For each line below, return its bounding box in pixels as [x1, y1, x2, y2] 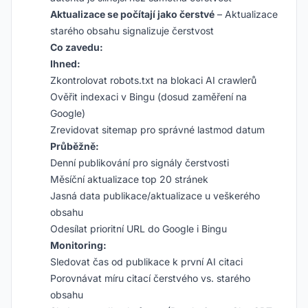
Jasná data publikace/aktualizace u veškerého [50, 190, 260, 201]
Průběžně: [50, 140, 99, 152]
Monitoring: [50, 239, 107, 251]
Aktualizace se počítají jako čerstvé [50, 8, 214, 20]
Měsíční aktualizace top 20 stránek [50, 173, 208, 185]
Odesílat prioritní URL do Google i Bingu [50, 223, 227, 234]
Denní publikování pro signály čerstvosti [50, 157, 229, 168]
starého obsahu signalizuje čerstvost [50, 25, 214, 36]
